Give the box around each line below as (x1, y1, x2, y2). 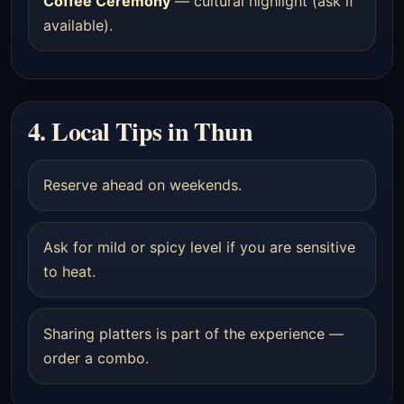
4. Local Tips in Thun (28, 113, 253, 150)
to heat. (43, 262, 96, 280)
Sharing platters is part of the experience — (43, 325, 344, 343)
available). (43, 16, 113, 34)
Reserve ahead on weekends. (43, 176, 242, 194)
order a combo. (43, 349, 149, 367)
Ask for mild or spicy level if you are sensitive (43, 238, 355, 256)
